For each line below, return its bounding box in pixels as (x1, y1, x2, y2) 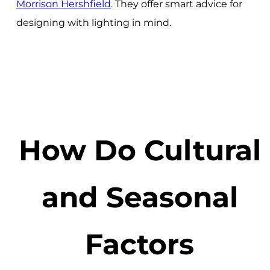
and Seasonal (41, 179, 238, 215)
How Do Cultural (18, 132, 261, 168)
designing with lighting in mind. (16, 17, 171, 29)
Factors (85, 226, 195, 262)
